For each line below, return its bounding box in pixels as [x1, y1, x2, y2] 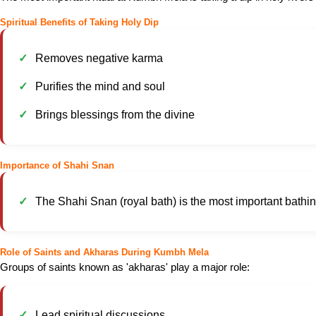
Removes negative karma [35, 52, 163, 64]
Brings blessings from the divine [35, 109, 195, 121]
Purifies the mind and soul [35, 80, 165, 92]
